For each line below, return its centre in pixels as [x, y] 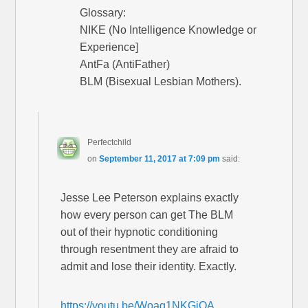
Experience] [109, 47]
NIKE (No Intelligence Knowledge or [168, 30]
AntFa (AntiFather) [125, 64]
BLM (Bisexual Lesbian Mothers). [161, 81]
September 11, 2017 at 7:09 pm [159, 158]
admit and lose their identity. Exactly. [149, 266]
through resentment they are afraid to [150, 249]
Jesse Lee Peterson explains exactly [150, 197]
